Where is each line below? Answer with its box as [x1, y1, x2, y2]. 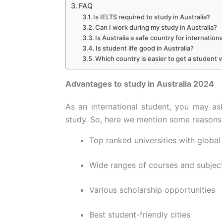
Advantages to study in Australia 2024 [65, 78, 214, 89]
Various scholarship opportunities [89, 184, 215, 195]
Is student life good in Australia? [96, 44, 194, 52]
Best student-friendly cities [89, 209, 190, 220]
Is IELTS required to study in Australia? [93, 12, 211, 21]
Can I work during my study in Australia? [95, 23, 218, 31]
